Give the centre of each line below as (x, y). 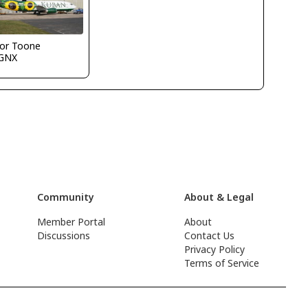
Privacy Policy (215, 249)
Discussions (64, 235)
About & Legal (219, 197)
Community (66, 197)
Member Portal (71, 222)
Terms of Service (222, 263)
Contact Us (210, 235)
